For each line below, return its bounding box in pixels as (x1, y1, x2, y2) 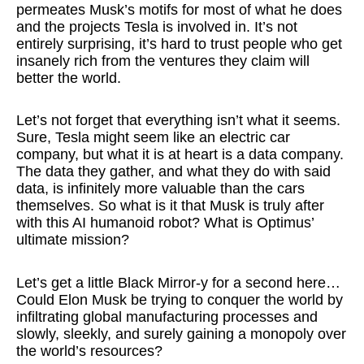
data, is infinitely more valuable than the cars (16, 180, 305, 197)
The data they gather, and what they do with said (16, 163, 331, 180)
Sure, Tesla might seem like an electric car (16, 129, 290, 146)
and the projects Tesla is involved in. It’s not (16, 18, 297, 35)
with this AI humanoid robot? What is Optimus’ (16, 214, 314, 232)
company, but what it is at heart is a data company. (16, 146, 344, 163)
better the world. (16, 69, 121, 86)
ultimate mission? (16, 232, 129, 249)
